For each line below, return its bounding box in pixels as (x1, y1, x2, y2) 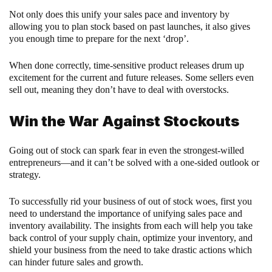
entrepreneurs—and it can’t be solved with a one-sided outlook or (9, 157, 259, 168)
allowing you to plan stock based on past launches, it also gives (9, 21, 250, 32)
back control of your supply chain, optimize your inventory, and (9, 233, 253, 243)
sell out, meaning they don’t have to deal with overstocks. (9, 84, 229, 95)
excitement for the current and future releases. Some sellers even (9, 72, 254, 83)
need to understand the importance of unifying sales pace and (9, 208, 242, 219)
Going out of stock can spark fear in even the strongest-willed (9, 145, 244, 156)
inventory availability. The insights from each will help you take (9, 220, 253, 231)
